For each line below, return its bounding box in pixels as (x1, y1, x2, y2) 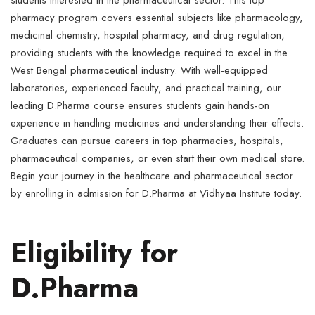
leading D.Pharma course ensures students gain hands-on (11, 98, 269, 113)
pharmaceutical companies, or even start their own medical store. (11, 150, 304, 166)
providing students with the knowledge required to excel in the (11, 45, 288, 60)
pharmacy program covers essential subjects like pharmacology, (11, 10, 303, 25)
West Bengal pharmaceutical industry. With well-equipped (11, 63, 268, 78)
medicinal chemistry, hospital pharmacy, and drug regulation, (11, 27, 285, 43)
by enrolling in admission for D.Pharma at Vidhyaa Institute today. (11, 186, 302, 201)
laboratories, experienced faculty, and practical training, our (11, 80, 281, 96)
